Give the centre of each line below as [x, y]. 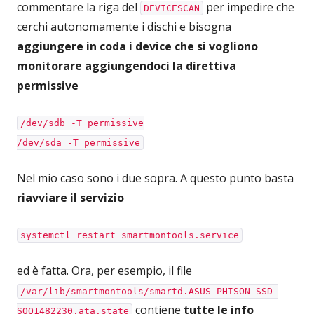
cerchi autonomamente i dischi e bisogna [124, 26]
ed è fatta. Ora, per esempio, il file [104, 270]
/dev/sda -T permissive [78, 142]
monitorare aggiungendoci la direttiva [127, 66]
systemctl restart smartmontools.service [130, 235]
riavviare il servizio [70, 197]
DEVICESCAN [172, 8]
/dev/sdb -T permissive [82, 123]
